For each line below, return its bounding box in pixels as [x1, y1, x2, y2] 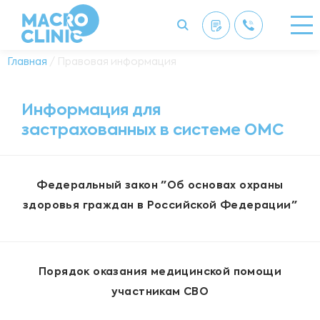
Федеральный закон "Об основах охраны [36, 181, 284, 191]
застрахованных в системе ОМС [21, 123, 284, 139]
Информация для [21, 103, 161, 119]
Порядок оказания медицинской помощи [39, 267, 281, 278]
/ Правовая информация [47, 57, 176, 67]
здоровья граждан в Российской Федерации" [23, 201, 297, 211]
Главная [7, 57, 47, 67]
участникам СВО [111, 287, 209, 298]
